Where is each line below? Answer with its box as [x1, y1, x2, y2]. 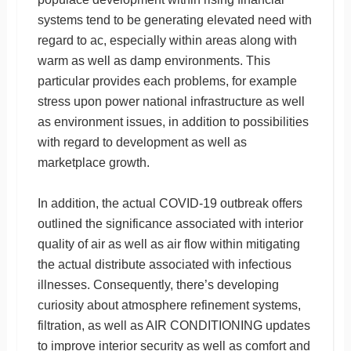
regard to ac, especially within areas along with [37, 33, 297, 47]
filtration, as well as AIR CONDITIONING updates [37, 318, 310, 332]
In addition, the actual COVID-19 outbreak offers [37, 196, 302, 210]
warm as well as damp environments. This [37, 53, 270, 67]
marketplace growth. [37, 155, 150, 169]
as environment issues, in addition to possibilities [37, 114, 309, 128]
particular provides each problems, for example [37, 74, 297, 88]
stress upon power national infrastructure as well [37, 94, 305, 108]
